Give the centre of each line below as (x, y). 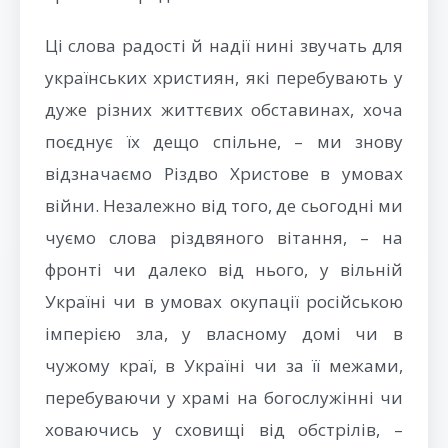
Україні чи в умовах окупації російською (224, 301)
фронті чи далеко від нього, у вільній (224, 269)
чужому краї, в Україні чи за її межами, (224, 365)
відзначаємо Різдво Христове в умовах (224, 173)
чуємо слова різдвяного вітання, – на (224, 237)
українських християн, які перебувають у (224, 77)
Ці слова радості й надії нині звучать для (224, 45)
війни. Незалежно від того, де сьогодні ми (224, 205)
